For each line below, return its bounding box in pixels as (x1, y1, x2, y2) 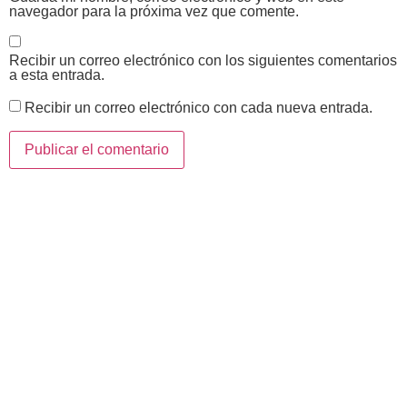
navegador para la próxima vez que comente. (9, 4, 299, 20)
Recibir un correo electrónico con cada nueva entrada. (25, 99, 372, 115)
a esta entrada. (9, 67, 104, 84)
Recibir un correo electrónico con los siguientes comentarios (9, 53, 397, 69)
